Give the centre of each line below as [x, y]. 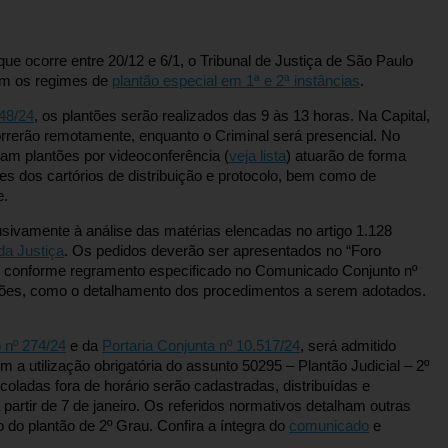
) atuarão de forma [346, 155]
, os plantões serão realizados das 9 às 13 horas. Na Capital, [232, 115]
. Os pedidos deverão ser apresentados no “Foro [222, 250]
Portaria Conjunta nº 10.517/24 [201, 345]
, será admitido [348, 345]
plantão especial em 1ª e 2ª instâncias [236, 80]
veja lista [257, 155]
